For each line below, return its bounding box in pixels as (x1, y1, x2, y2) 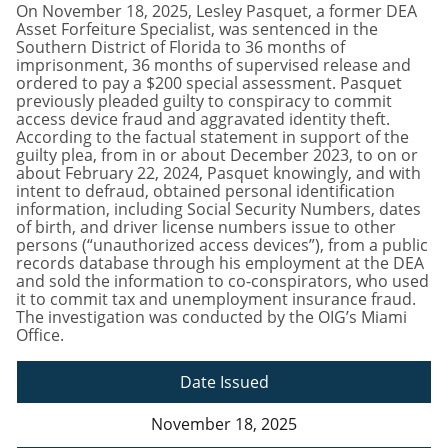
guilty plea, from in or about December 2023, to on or (16, 144, 418, 167)
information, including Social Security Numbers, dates (16, 198, 421, 221)
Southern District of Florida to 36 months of (16, 36, 345, 59)
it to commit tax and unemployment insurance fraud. (16, 288, 416, 311)
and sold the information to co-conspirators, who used (16, 270, 429, 293)
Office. (16, 324, 64, 347)
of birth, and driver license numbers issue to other (16, 216, 396, 239)
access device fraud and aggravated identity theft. (16, 108, 390, 131)
